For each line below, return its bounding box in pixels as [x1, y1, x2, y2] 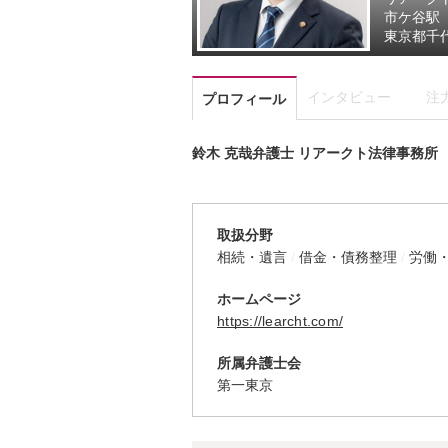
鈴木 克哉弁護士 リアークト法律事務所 [192, 145, 438, 161]
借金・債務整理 [299, 249, 397, 265]
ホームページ [217, 291, 301, 307]
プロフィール [202, 91, 287, 107]
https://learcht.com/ [217, 313, 343, 329]
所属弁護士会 [217, 355, 301, 371]
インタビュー [307, 89, 392, 105]
